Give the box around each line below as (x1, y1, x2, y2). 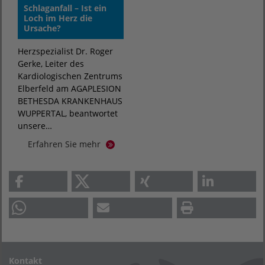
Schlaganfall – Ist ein (24, 2, 106, 14)
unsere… (18, 120, 52, 132)
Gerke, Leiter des (18, 58, 84, 70)
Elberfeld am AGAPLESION (18, 83, 121, 95)
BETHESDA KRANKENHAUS (18, 95, 122, 107)
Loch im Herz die (24, 12, 92, 24)
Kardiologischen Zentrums (18, 70, 122, 82)
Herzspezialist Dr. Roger (18, 46, 113, 57)
